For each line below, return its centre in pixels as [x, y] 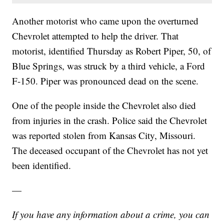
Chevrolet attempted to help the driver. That [95, 36]
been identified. [42, 165]
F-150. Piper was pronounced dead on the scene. [105, 81]
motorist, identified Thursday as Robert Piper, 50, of [112, 51]
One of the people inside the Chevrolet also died [104, 105]
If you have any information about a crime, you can [111, 214]
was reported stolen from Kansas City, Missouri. [104, 135]
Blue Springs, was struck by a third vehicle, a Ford [109, 66]
